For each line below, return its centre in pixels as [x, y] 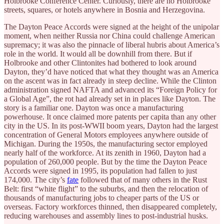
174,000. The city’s [35, 179]
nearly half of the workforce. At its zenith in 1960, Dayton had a [105, 152]
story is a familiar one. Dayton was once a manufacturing [94, 107]
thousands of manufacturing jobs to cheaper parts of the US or [101, 197]
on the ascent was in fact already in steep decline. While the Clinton [110, 80]
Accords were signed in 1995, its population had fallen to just [100, 170]
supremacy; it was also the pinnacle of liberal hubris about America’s [112, 44]
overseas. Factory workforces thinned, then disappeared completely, [110, 206]
